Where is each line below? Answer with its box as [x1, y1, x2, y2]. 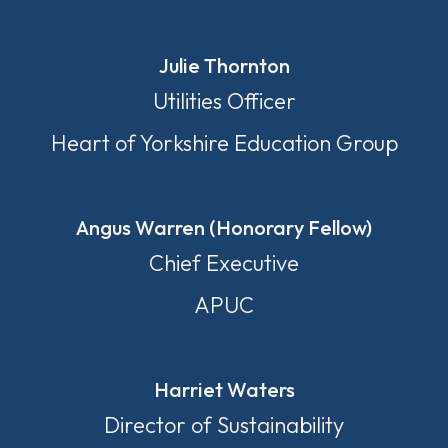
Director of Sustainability [104, 411, 344, 439]
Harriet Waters [153, 377, 295, 402]
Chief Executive [149, 249, 299, 277]
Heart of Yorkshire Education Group [50, 129, 398, 157]
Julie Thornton [158, 53, 290, 78]
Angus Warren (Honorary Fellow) [76, 215, 372, 240]
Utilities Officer [152, 87, 296, 115]
